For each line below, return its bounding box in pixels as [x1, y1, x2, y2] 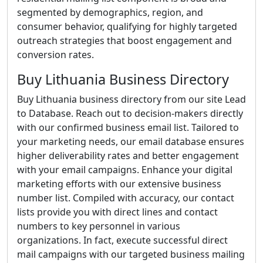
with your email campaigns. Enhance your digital [17, 163, 232, 176]
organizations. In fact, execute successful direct [17, 234, 228, 247]
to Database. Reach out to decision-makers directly [17, 107, 243, 120]
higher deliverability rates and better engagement [17, 149, 239, 162]
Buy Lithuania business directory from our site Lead [17, 93, 246, 106]
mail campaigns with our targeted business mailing [17, 248, 245, 261]
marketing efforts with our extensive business [17, 177, 221, 190]
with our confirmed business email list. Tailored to [17, 121, 239, 134]
